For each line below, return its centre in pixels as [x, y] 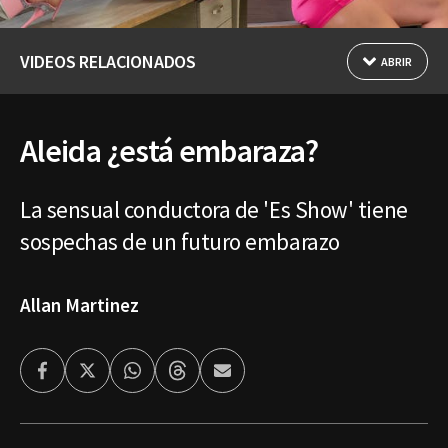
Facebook [73, 377]
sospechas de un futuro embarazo [180, 241]
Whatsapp [166, 377]
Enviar [242, 377]
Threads [204, 377]
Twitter [112, 377]
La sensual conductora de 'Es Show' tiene [214, 209]
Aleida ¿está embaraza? [169, 150]
